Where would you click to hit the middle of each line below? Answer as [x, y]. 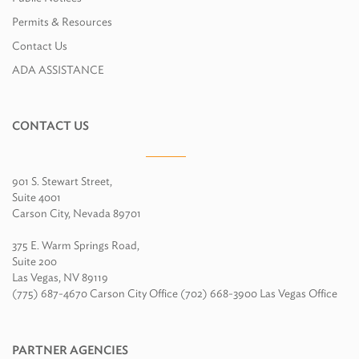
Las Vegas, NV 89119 [60, 277]
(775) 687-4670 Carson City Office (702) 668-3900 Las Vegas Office [175, 293]
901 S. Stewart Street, [62, 181]
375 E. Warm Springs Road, [76, 245]
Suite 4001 [36, 197]
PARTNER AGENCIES [70, 350]
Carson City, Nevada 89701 [77, 213]
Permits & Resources [62, 21]
